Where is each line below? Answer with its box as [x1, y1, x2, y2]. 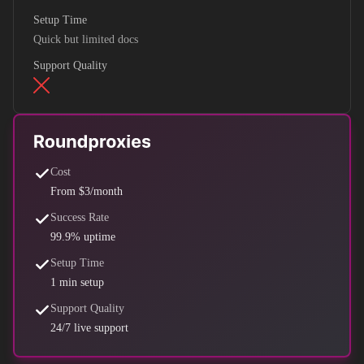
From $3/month [50, 185, 123, 197]
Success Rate [50, 211, 109, 223]
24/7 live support [50, 322, 128, 334]
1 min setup [50, 276, 104, 288]
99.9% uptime [50, 231, 115, 243]
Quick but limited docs [33, 33, 138, 45]
